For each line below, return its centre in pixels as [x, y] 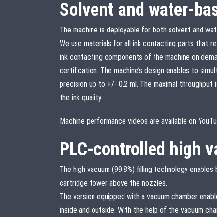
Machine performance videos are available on [129, 121]
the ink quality [81, 97]
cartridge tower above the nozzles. [113, 183]
